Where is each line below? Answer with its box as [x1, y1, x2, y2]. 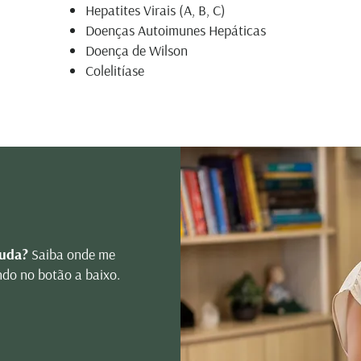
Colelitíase [85, 61, 144, 80]
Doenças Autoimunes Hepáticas [85, 21, 266, 39]
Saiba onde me [28, 245, 115, 263]
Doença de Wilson [85, 41, 188, 60]
